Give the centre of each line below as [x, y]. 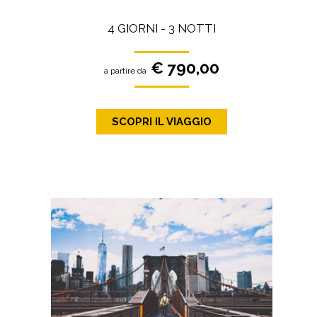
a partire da [125, 70]
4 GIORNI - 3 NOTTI [161, 28]
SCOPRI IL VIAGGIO [161, 122]
